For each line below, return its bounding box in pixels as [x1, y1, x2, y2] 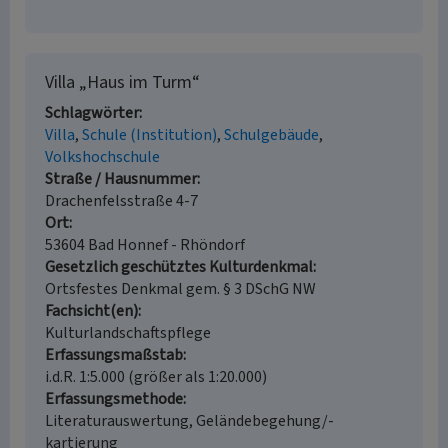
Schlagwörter [45, 102, 139, 124]
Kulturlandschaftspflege [45, 322, 211, 344]
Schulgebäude [224, 124, 319, 146]
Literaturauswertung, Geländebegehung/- [45, 410, 334, 432]
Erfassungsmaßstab [45, 344, 183, 366]
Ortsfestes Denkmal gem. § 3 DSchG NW [45, 278, 316, 300]
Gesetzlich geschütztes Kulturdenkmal [45, 256, 313, 278]
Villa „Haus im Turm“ [45, 70, 200, 95]
